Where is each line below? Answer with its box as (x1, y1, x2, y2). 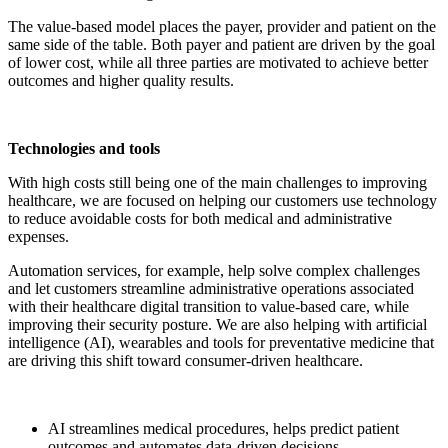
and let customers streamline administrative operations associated (8, 279, 414, 297)
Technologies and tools (8, 139, 160, 157)
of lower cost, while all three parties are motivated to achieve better (8, 53, 428, 71)
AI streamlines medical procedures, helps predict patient (48, 419, 399, 437)
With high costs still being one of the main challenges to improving (8, 173, 427, 191)
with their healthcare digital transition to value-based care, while (8, 297, 409, 315)
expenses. (8, 227, 69, 245)
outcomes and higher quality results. (8, 71, 234, 89)
